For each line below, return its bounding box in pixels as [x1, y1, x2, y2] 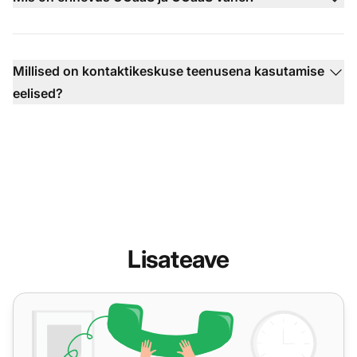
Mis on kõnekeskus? [13, 293, 132, 310]
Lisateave [127, 244, 229, 273]
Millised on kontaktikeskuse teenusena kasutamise [13, 62, 324, 79]
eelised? [13, 84, 63, 101]
